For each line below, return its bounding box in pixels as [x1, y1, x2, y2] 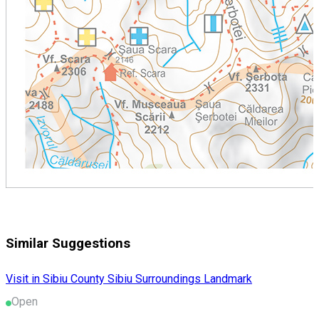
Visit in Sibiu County [6, 272, 108, 286]
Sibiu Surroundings [108, 272, 204, 286]
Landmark [204, 272, 252, 286]
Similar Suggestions [6, 235, 130, 251]
